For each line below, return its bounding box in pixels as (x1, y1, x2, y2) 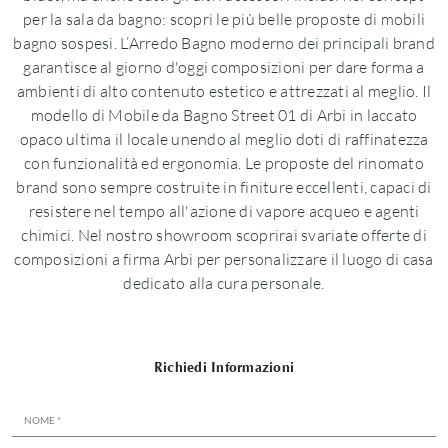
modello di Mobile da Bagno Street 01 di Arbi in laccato (30, 105, 418, 125)
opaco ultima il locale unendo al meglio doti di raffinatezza (19, 129, 429, 149)
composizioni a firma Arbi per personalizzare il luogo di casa (14, 249, 434, 269)
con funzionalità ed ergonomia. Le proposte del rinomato (24, 153, 424, 173)
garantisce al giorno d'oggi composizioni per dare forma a (23, 57, 425, 77)
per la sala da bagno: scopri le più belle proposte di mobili (23, 9, 425, 29)
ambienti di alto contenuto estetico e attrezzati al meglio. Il (16, 81, 432, 101)
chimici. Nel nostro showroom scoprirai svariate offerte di (21, 225, 427, 245)
